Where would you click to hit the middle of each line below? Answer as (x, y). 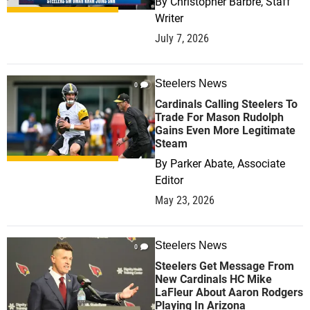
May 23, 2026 (185, 200)
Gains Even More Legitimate (225, 130)
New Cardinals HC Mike (213, 279)
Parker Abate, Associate (228, 164)
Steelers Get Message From (225, 266)
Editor (169, 180)
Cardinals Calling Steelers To (226, 104)
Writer (169, 18)
